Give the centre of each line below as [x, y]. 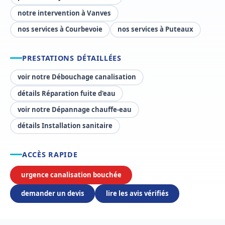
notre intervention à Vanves [65, 13]
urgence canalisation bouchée [71, 175]
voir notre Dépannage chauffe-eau [75, 110]
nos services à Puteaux [156, 29]
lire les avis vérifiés [137, 194]
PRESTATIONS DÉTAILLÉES [72, 58]
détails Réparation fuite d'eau [67, 93]
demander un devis [52, 194]
